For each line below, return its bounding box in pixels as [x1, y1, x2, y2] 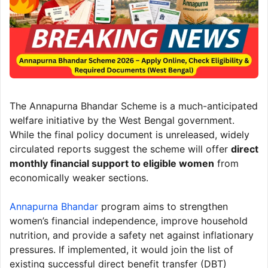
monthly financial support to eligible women [10, 157, 214, 169]
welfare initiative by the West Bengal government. [10, 114, 234, 126]
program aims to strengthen [98, 200, 228, 212]
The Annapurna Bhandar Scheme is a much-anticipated [10, 99, 258, 112]
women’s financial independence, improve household [10, 214, 248, 227]
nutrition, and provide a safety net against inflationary [10, 229, 254, 241]
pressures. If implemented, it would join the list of [10, 243, 233, 255]
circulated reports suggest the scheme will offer [10, 142, 231, 155]
